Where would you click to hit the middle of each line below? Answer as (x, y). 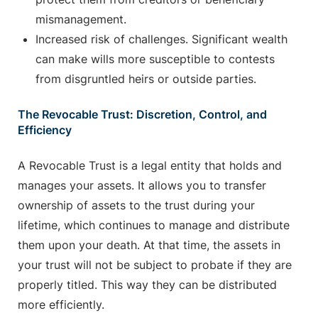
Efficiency (45, 130)
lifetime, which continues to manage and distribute (154, 225)
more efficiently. (61, 305)
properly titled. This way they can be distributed (147, 285)
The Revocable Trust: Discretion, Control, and (142, 115)
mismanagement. (81, 20)
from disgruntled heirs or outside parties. (146, 79)
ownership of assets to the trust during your (136, 205)
